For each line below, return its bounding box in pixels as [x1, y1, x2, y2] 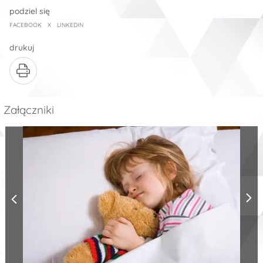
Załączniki [4, 102, 55, 117]
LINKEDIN [57, 21, 84, 29]
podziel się [9, 5, 50, 16]
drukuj [9, 42, 35, 53]
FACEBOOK [9, 21, 42, 29]
